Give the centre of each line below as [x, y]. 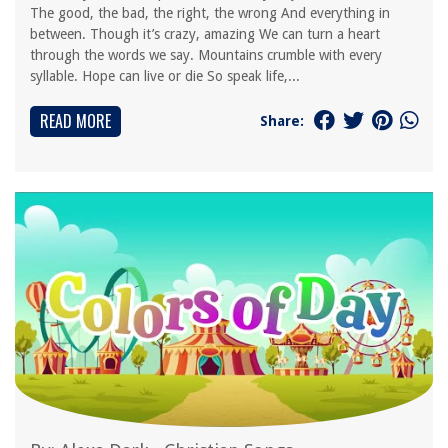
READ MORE [75, 121]
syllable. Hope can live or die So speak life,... [165, 76]
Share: [282, 120]
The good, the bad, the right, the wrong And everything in [210, 13]
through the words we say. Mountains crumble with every [206, 55]
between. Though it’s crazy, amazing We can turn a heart [205, 34]
